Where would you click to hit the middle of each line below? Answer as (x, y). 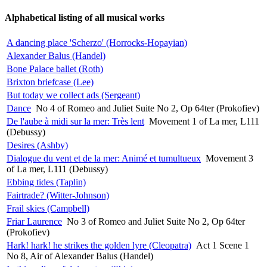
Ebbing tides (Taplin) (46, 182)
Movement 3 (229, 158)
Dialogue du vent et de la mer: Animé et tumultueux (104, 158)
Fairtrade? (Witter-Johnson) (58, 195)
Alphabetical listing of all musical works (85, 17)
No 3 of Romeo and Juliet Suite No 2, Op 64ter (156, 221)
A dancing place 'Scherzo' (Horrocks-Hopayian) (97, 42)
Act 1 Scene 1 (223, 245)
